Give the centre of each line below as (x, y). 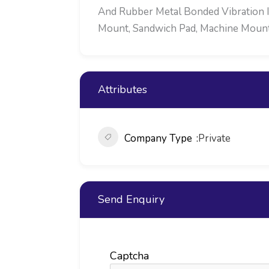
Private (214, 138)
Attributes (122, 89)
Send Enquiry (131, 199)
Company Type (158, 138)
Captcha (129, 255)
